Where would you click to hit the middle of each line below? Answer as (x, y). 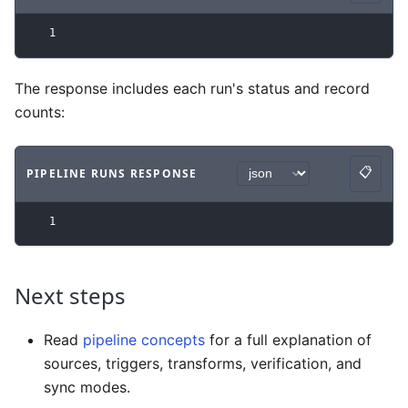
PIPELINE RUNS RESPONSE (112, 174)
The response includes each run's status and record (192, 88)
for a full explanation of (288, 340)
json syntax (211, 183)
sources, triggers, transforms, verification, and (203, 364)
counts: (40, 112)
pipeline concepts (144, 340)
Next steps (70, 296)
